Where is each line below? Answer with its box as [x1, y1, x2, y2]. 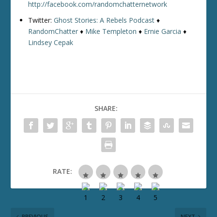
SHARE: [94, 103, 118, 113]
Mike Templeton [85, 26, 137, 36]
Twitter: [28, 15, 54, 25]
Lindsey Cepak [28, 37, 74, 47]
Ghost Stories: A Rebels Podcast [54, 15, 155, 25]
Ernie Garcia [144, 26, 182, 36]
